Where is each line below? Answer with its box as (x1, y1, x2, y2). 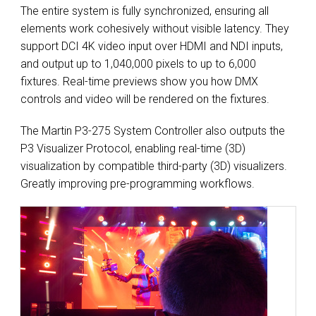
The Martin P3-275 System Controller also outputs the (20, 124, 285, 138)
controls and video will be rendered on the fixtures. (20, 92, 269, 106)
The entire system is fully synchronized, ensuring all (20, 4, 269, 18)
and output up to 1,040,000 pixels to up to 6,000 (20, 57, 256, 71)
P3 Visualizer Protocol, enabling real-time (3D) (20, 142, 245, 155)
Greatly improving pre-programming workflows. (20, 177, 255, 190)
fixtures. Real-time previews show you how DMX (20, 75, 258, 88)
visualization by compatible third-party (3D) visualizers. (20, 159, 287, 173)
